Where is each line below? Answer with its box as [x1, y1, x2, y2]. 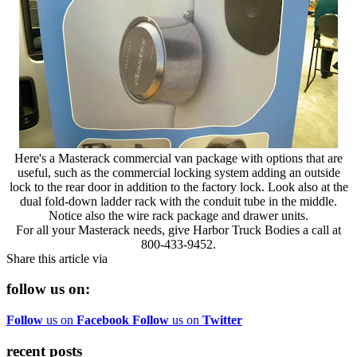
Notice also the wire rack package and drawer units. [49, 208, 308, 222]
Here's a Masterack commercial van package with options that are [14, 151, 343, 165]
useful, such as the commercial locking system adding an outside [17, 165, 340, 179]
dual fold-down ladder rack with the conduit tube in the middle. [20, 194, 337, 208]
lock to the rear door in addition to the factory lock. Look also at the [9, 179, 348, 194]
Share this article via [6, 251, 108, 265]
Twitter [202, 313, 242, 328]
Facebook [76, 313, 129, 328]
